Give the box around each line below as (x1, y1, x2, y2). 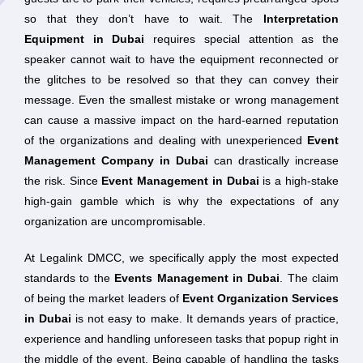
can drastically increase (208, 154, 339, 167)
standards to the (24, 271, 115, 284)
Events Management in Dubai (114, 271, 280, 284)
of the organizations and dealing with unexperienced (24, 134, 307, 147)
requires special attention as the (144, 32, 340, 45)
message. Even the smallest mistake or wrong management (24, 93, 339, 106)
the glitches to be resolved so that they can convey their (24, 73, 339, 86)
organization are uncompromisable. (24, 215, 206, 228)
